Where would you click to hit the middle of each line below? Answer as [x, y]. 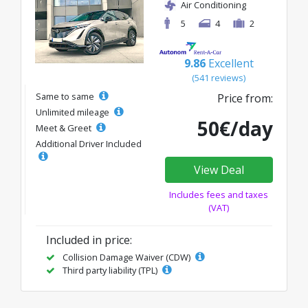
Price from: [245, 98]
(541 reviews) [219, 78]
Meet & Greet [65, 128]
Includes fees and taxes [219, 195]
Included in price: [89, 240]
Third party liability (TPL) [110, 270]
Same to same [66, 96]
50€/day [235, 129]
